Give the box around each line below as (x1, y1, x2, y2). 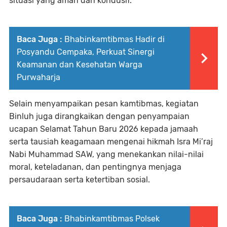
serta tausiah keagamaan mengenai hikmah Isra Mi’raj (9, 136, 213, 146)
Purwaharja (17, 72, 60, 82)
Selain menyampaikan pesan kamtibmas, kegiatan (9, 98, 199, 108)
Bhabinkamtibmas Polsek (64, 213, 160, 223)
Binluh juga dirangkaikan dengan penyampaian (9, 111, 190, 121)
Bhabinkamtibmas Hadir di (64, 34, 165, 44)
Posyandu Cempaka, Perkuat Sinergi (17, 47, 155, 57)
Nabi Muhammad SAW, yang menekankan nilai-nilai (9, 149, 204, 159)
